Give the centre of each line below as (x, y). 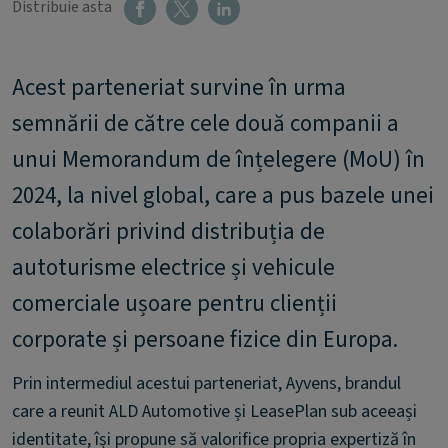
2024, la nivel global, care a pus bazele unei (223, 195)
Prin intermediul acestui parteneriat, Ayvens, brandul (206, 383)
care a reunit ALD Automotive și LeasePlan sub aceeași (214, 411)
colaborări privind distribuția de (168, 231)
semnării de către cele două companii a (205, 123)
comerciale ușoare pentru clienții (174, 303)
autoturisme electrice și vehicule (173, 267)
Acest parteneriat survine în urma (179, 87)
